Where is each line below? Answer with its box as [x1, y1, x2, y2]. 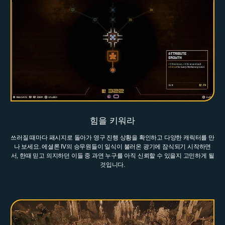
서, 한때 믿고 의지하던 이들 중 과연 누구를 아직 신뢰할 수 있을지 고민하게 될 [11, 152, 214, 159]
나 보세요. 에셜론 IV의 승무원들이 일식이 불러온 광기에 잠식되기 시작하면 [14, 143, 211, 150]
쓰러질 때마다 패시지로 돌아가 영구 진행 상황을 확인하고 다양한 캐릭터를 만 [11, 134, 214, 141]
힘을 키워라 [89, 116, 136, 126]
